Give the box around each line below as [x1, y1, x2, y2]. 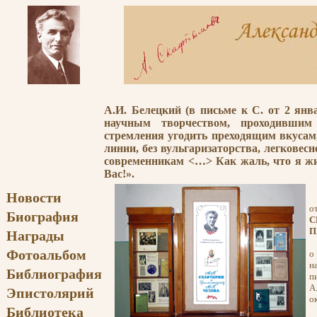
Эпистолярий [6, 285, 94, 301]
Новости [6, 190, 62, 205]
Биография [6, 209, 79, 224]
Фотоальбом [6, 247, 86, 263]
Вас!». [104, 168, 134, 180]
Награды [6, 228, 64, 243]
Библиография [6, 266, 102, 282]
